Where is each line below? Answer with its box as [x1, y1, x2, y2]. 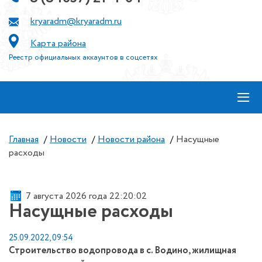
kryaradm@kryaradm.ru [30, 15, 122, 28]
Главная [9, 133, 39, 146]
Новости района [98, 133, 165, 146]
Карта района [30, 37, 86, 50]
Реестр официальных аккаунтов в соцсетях [9, 52, 158, 63]
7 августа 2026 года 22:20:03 [26, 189, 146, 203]
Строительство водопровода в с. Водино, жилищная [9, 244, 236, 257]
